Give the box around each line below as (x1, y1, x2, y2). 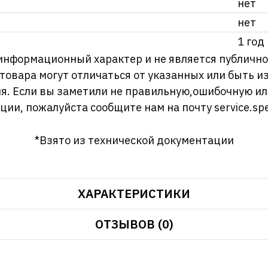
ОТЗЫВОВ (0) (95, 216, 173, 233)
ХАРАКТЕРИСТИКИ (78, 185, 190, 202)
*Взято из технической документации (34, 133, 234, 148)
